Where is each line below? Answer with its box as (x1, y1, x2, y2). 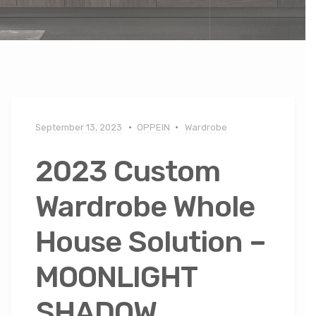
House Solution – (35, 224, 266, 260)
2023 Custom (35, 154, 220, 190)
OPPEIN (137, 122, 170, 133)
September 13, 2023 (35, 122, 122, 133)
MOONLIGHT (35, 260, 197, 296)
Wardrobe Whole (35, 189, 255, 225)
